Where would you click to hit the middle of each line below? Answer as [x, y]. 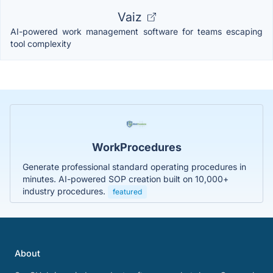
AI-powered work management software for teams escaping [136, 31]
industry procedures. [65, 191]
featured [127, 191]
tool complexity [41, 43]
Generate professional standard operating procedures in [134, 166]
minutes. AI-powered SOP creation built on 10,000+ [126, 179]
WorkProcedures [136, 147]
